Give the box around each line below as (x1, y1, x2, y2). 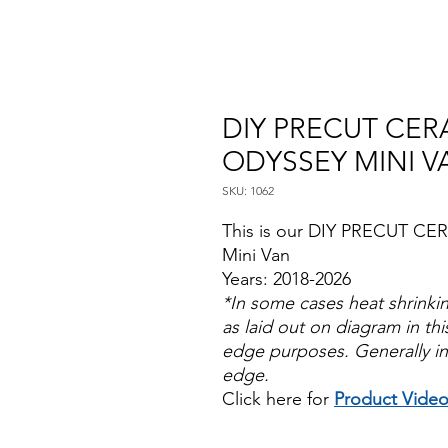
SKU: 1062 (222, 183, 274, 199)
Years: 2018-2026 (222, 268, 351, 291)
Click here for (222, 388, 334, 411)
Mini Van (222, 244, 290, 267)
